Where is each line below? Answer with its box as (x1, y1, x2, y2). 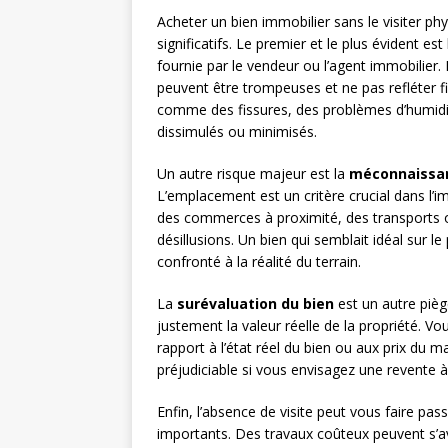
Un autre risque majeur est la (157, 164, 349, 184)
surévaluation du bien (177, 294, 334, 314)
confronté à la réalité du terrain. (157, 252, 361, 272)
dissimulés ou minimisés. (157, 122, 317, 142)
